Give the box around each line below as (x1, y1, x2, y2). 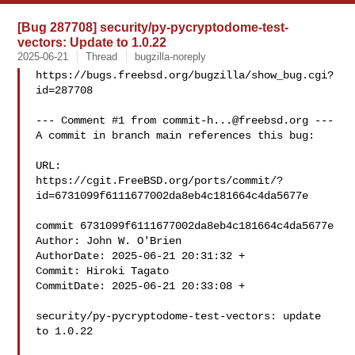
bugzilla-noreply (135, 51, 207, 63)
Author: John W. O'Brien (36, 235, 189, 247)
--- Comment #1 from (36, 114, 163, 127)
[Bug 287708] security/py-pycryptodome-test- (17, 20, 289, 34)
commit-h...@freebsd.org (162, 114, 309, 127)
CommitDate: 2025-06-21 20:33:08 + (36, 280, 246, 292)
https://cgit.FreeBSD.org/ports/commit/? (36, 174, 284, 187)
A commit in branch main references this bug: (36, 129, 315, 142)
